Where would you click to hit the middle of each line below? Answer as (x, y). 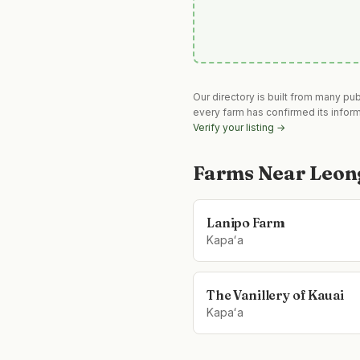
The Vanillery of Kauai (275, 295)
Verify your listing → (239, 127)
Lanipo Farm (246, 223)
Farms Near (252, 173)
